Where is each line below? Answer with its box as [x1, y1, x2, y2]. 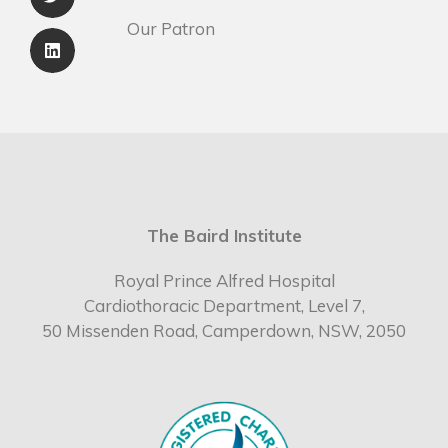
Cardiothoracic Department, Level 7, [83, 295, 365, 317]
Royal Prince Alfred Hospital [113, 270, 335, 292]
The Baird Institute [146, 225, 302, 247]
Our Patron [127, 18, 215, 40]
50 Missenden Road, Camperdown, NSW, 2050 [42, 320, 406, 342]
